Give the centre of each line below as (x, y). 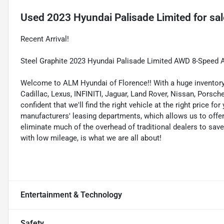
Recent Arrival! (45, 39)
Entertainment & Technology (71, 194)
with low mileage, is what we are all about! (91, 138)
